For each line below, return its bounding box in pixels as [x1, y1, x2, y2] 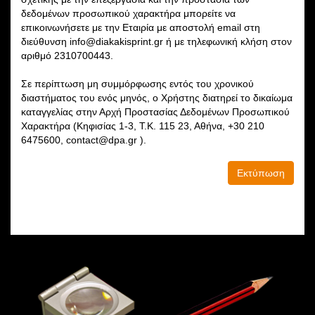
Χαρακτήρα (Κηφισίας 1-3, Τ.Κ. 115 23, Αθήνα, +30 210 [21, 120, 264, 131]
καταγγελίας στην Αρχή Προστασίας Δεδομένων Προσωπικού [21, 105, 290, 117]
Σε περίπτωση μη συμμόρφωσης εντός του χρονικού [21, 77, 254, 89]
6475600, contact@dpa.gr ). [21, 134, 146, 146]
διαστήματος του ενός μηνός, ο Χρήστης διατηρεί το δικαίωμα [21, 91, 292, 103]
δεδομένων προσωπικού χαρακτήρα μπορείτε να [21, 7, 236, 19]
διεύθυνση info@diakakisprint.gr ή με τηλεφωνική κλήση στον [21, 35, 292, 47]
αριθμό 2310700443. [21, 49, 113, 61]
